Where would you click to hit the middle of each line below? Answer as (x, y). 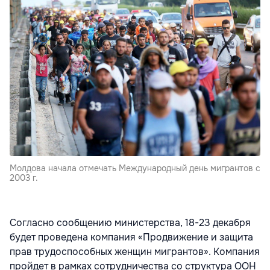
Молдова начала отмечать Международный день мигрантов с (135, 168)
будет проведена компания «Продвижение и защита (131, 237)
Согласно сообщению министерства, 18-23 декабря (130, 222)
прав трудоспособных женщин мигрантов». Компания (135, 251)
